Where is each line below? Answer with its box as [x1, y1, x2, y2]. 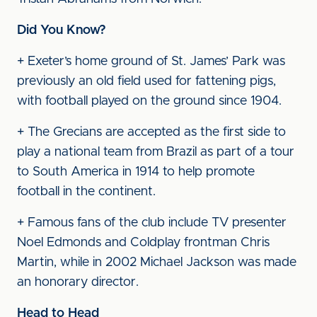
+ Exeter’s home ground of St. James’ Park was [17, 55, 285, 68]
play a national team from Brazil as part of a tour [17, 146, 294, 158]
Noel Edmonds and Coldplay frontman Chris [17, 236, 270, 249]
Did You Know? [17, 24, 106, 37]
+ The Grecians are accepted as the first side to [17, 126, 286, 139]
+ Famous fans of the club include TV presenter [17, 217, 287, 229]
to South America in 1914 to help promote [17, 166, 255, 178]
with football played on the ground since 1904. [17, 95, 282, 108]
